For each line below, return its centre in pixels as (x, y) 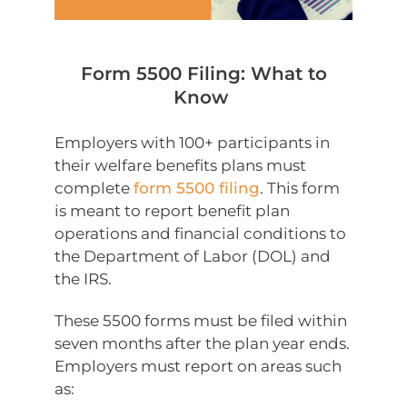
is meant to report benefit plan (172, 210)
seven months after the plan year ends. (202, 343)
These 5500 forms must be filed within (201, 320)
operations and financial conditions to (200, 233)
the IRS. (83, 278)
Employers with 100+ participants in (192, 142)
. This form (300, 188)
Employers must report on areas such (198, 366)
